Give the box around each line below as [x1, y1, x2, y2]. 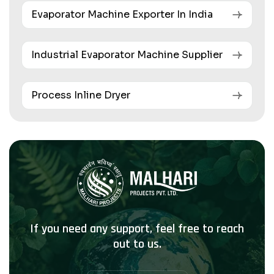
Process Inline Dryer [31, 89, 130, 102]
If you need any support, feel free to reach [30, 221, 244, 237]
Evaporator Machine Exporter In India [31, 8, 213, 21]
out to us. [113, 236, 161, 253]
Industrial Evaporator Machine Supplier [31, 48, 223, 62]
